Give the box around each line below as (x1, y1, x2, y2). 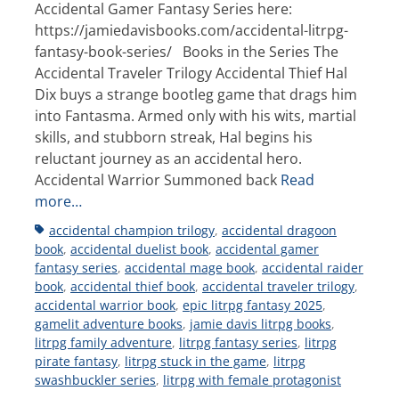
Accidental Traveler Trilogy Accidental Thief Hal (35, 62, 347, 83)
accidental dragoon (222, 221, 337, 239)
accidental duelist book (70, 240, 208, 257)
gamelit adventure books (35, 314, 183, 332)
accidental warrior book (35, 296, 175, 313)
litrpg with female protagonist (163, 370, 341, 388)
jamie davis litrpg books (190, 314, 331, 332)
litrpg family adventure (35, 333, 172, 351)
